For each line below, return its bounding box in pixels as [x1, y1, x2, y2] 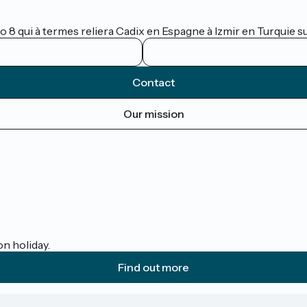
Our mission [123, 106, 184, 121]
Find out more [118, 260, 189, 274]
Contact [132, 75, 175, 89]
